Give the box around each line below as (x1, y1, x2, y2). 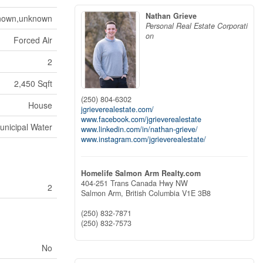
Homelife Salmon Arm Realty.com (81, 168, 201, 179)
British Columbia (126, 188, 180, 199)
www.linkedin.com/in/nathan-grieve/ (81, 124, 198, 135)
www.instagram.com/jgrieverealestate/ (81, 134, 206, 145)
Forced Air (14, 34, 52, 46)
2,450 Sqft (14, 77, 52, 89)
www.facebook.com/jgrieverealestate (81, 114, 201, 125)
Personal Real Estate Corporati (146, 20, 248, 31)
